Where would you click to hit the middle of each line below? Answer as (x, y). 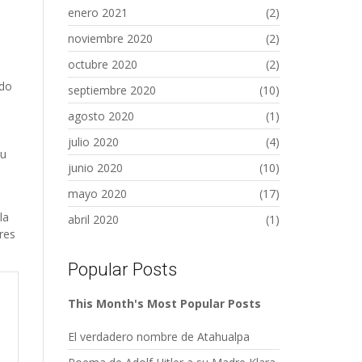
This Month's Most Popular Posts (164, 303)
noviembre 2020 (110, 38)
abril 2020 (93, 219)
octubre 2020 (102, 64)
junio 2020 (95, 168)
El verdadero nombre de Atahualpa (158, 337)
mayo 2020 (97, 194)
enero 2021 (97, 13)
